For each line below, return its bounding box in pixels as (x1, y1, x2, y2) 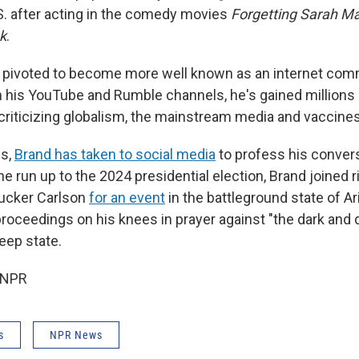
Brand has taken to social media (14, 146, 216, 163)
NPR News (50, 329, 103, 341)
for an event (89, 189, 165, 206)
